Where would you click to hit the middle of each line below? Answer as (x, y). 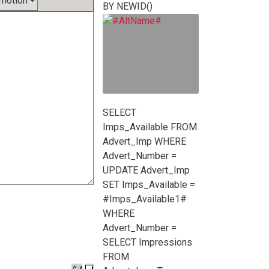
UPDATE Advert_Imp (146, 170)
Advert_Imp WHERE (144, 141)
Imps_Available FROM (150, 127)
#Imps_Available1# (145, 199)
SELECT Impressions (147, 242)
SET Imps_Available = (149, 185)
